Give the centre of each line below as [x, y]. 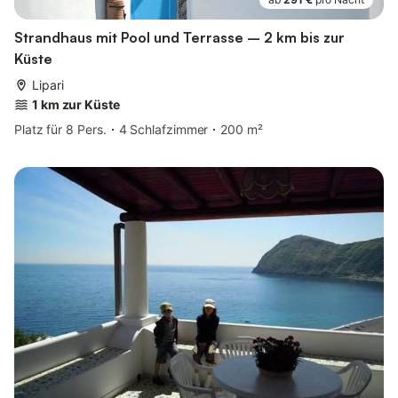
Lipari [48, 84]
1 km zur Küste [76, 104]
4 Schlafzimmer [163, 129]
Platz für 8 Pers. [60, 129]
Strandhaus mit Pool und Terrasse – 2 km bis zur [179, 37]
